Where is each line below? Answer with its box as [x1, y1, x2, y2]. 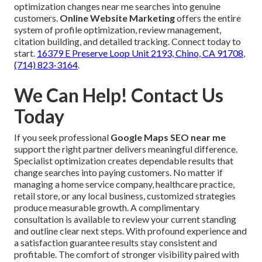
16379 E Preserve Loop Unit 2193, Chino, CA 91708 [37, 47, 243, 59]
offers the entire [175, 12, 241, 24]
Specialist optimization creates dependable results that [14, 155, 233, 167]
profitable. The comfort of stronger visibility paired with [14, 249, 239, 260]
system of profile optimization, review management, [14, 24, 221, 36]
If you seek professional [14, 132, 111, 143]
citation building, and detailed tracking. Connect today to [14, 36, 241, 47]
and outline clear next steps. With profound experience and [14, 225, 247, 237]
